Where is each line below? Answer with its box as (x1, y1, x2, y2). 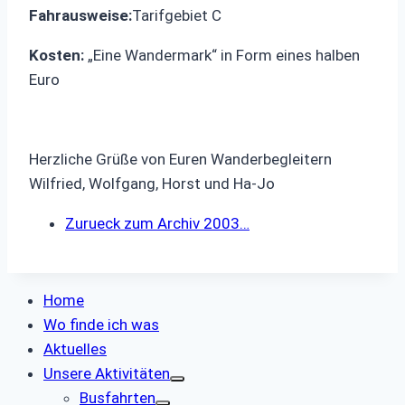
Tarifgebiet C (132, 5, 221, 24)
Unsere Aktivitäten (43, 363, 170, 382)
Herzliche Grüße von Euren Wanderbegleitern (29, 149, 332, 168)
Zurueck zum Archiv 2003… (65, 213, 250, 232)
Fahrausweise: (29, 5, 132, 24)
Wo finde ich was (43, 315, 159, 334)
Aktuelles (43, 339, 107, 358)
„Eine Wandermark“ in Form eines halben (84, 45, 360, 64)
